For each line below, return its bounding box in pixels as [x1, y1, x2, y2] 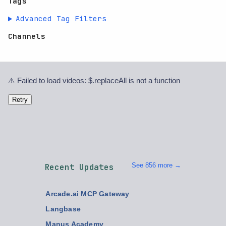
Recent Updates [44, 162, 114, 173]
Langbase [45, 205, 81, 213]
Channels [8, 31, 45, 41]
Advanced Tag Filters [16, 14, 107, 24]
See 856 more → [132, 161, 182, 169]
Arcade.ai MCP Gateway [45, 190, 130, 198]
